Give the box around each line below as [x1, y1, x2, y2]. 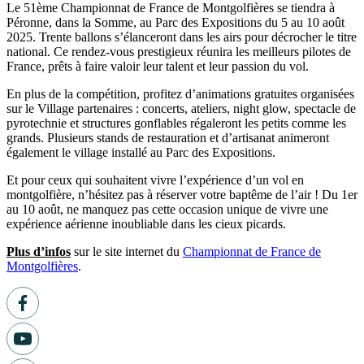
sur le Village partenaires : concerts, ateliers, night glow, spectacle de [6, 102, 356, 115]
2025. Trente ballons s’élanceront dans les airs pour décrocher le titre [6, 30, 357, 44]
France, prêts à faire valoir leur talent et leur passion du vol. [6, 59, 309, 73]
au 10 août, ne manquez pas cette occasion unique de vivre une [6, 202, 328, 216]
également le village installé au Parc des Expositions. [6, 145, 275, 159]
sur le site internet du [71, 245, 183, 258]
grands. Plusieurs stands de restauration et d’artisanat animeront [6, 131, 329, 145]
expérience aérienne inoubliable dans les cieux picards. [6, 217, 286, 231]
